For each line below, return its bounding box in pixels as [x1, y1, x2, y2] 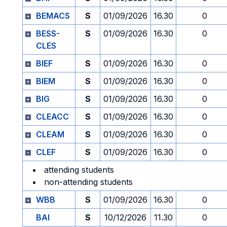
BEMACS [36, 11, 70, 21]
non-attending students [44, 177, 133, 187]
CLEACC [36, 111, 69, 122]
